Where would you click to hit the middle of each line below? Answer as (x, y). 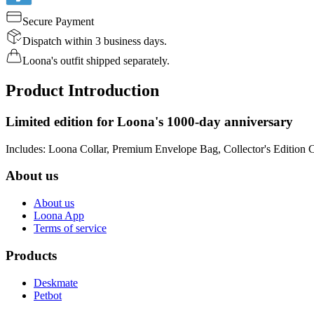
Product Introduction (82, 91)
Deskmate (56, 282)
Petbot (48, 295)
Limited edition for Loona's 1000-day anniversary (149, 121)
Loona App (59, 216)
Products (31, 255)
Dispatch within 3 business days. (95, 41)
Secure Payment (58, 22)
